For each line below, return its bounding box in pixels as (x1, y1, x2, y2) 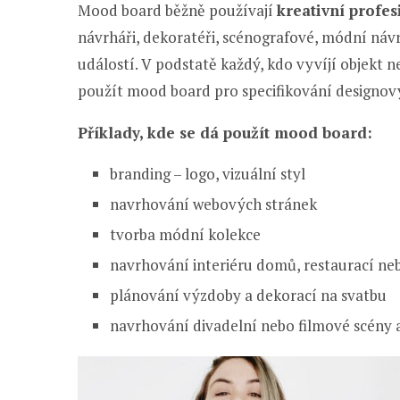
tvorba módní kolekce (110, 224, 261, 246)
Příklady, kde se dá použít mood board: (78, 122, 372, 144)
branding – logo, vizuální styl (110, 163, 305, 185)
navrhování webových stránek (110, 194, 317, 215)
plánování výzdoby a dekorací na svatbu (110, 285, 387, 306)
